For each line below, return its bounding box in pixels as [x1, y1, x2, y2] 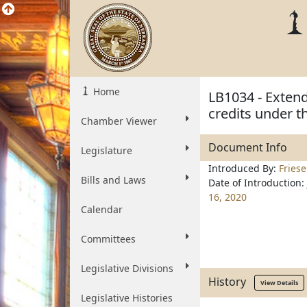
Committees [81, 232, 136, 245]
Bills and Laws [81, 173, 146, 186]
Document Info [208, 140, 287, 155]
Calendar [81, 203, 123, 216]
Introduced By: [208, 162, 279, 175]
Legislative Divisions [81, 262, 173, 275]
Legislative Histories [81, 291, 173, 304]
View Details [260, 278, 298, 287]
